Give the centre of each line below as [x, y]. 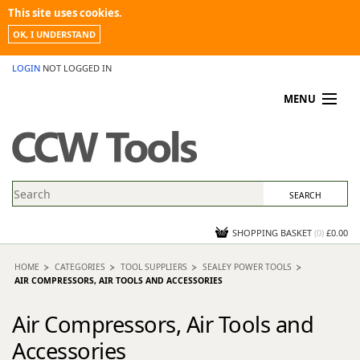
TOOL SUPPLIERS [154, 267]
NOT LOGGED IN [77, 68]
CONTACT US [46, 206]
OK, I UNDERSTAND [54, 34]
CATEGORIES [80, 267]
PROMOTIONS [50, 146]
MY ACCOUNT [48, 126]
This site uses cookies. [65, 13]
